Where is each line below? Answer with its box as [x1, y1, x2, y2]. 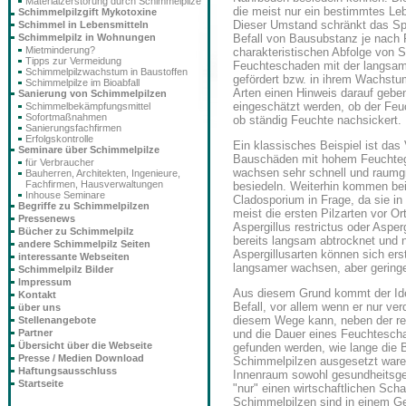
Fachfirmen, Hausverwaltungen [25, 179, 163, 189]
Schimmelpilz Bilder [18, 264, 113, 275]
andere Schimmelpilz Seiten [18, 238, 150, 249]
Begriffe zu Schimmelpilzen [18, 200, 150, 211]
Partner [18, 327, 53, 338]
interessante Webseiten [18, 251, 130, 262]
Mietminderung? [25, 44, 95, 55]
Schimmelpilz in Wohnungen [18, 32, 156, 43]
